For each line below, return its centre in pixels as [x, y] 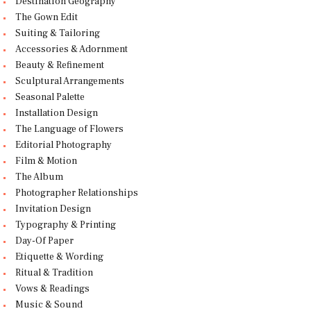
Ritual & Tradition [54, 273]
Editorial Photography [63, 145]
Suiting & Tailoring [57, 34]
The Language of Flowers [69, 129]
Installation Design [56, 114]
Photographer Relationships [76, 193]
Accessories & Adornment [71, 50]
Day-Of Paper [44, 241]
